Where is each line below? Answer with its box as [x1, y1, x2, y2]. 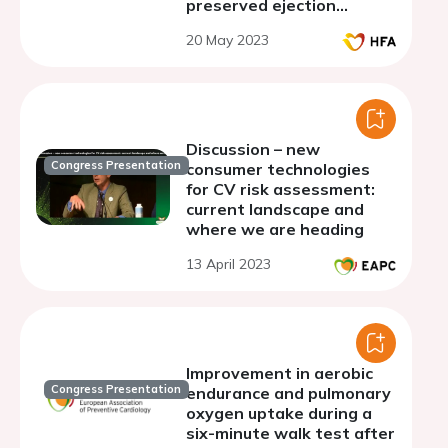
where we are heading [186, 219, 364, 239]
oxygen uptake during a [186, 403, 372, 423]
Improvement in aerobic [186, 363, 373, 383]
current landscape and [186, 199, 364, 219]
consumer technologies [186, 159, 370, 179]
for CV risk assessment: [186, 179, 375, 199]
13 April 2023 [186, 255, 271, 273]
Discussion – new [186, 139, 320, 159]
